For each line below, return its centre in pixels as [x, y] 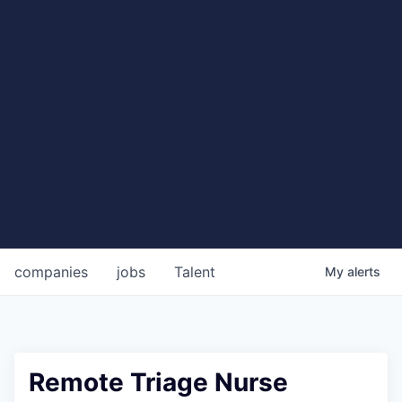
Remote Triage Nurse [158, 382]
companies [51, 271]
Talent [195, 271]
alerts [364, 271]
